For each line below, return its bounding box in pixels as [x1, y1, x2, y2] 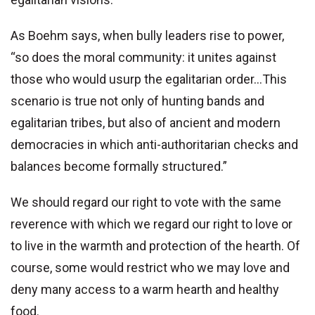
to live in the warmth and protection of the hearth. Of [11, 238, 300, 254]
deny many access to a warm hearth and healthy [11, 282, 279, 297]
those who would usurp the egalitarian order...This [11, 72, 287, 87]
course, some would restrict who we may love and [11, 260, 290, 276]
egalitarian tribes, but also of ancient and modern [11, 115, 281, 131]
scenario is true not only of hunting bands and [11, 94, 264, 109]
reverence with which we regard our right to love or [11, 217, 292, 232]
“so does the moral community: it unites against [11, 50, 276, 65]
